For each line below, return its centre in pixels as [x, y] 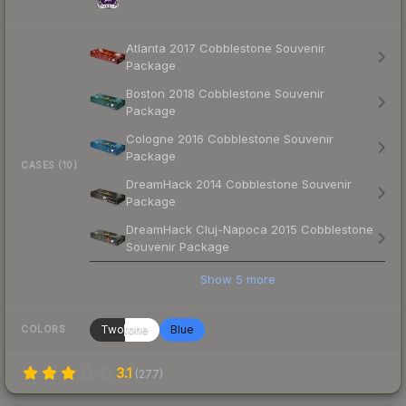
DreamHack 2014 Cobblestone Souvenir [239, 184]
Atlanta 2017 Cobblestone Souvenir [226, 48]
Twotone [125, 329]
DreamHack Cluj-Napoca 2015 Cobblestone [250, 229]
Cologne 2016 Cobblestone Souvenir [230, 138]
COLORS [43, 329]
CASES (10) [49, 165]
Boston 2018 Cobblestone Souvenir [225, 93]
